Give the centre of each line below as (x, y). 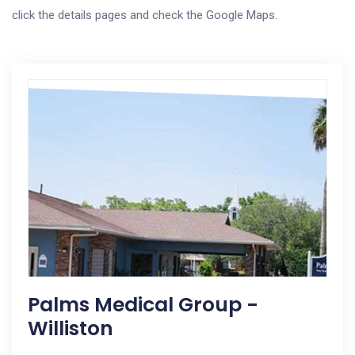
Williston (71, 328)
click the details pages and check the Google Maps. (145, 15)
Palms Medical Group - (143, 305)
